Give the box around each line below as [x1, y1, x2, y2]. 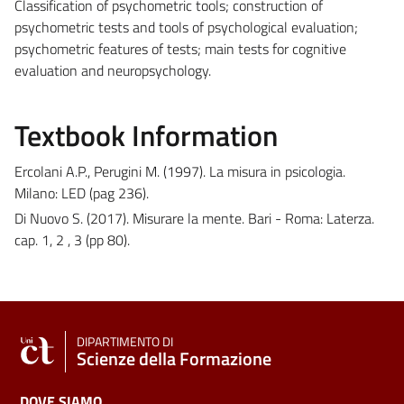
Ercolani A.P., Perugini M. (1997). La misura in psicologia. [14, 160, 345, 182]
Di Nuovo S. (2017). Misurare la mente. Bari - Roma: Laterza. [14, 207, 374, 229]
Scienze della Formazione [77, 344, 271, 372]
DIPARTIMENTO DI [77, 331, 173, 352]
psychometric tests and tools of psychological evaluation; [14, 15, 358, 38]
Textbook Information [14, 113, 278, 157]
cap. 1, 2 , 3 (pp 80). [14, 228, 130, 251]
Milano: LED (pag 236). [14, 181, 149, 204]
